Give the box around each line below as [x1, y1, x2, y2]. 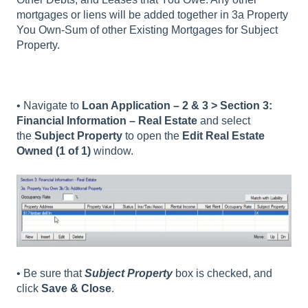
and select [197, 115, 250, 127]
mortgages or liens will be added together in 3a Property [16, 8, 288, 21]
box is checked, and [173, 267, 272, 280]
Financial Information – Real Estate [16, 115, 197, 127]
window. [91, 145, 133, 157]
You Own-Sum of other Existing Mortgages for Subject [16, 23, 278, 36]
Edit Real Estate [182, 130, 265, 142]
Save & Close [41, 283, 111, 295]
